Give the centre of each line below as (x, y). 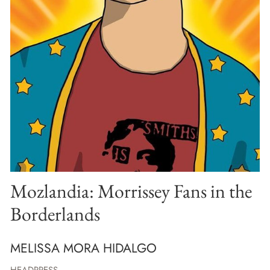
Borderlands (55, 213)
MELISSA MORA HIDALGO (83, 248)
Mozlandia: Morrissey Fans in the (131, 190)
